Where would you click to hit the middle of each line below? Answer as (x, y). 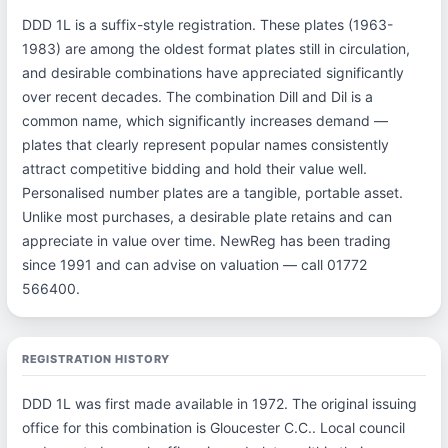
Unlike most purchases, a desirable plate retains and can (206, 216)
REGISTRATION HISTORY (96, 359)
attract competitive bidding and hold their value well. (194, 168)
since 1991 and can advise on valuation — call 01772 (194, 264)
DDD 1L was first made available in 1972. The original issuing (219, 403)
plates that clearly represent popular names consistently (205, 144)
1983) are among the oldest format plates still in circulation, (215, 48)
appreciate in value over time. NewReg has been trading (206, 240)
